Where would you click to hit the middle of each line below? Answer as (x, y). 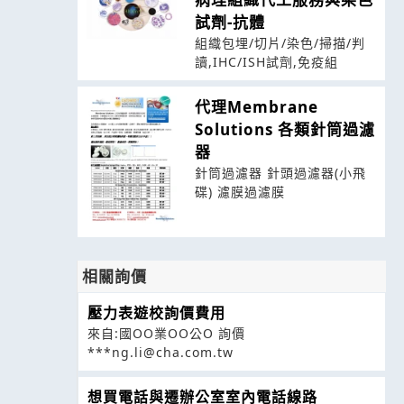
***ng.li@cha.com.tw (160, 352)
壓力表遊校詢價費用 (156, 312)
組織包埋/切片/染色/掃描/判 (280, 42)
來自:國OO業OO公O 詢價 (166, 333)
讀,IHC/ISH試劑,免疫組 (266, 61)
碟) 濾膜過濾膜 (239, 191)
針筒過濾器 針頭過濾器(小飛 (280, 172)
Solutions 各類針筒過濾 (285, 129)
